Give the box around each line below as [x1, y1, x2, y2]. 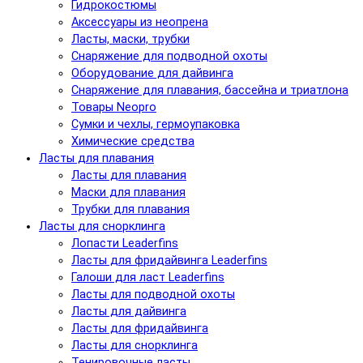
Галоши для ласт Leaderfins [71, 271, 224, 285]
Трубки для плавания [71, 203, 190, 217]
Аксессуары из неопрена [71, 15, 208, 30]
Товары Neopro [71, 100, 156, 115]
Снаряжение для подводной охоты [71, 49, 267, 64]
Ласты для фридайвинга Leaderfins [71, 254, 267, 268]
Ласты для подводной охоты [71, 288, 235, 302]
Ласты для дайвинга [71, 305, 186, 319]
